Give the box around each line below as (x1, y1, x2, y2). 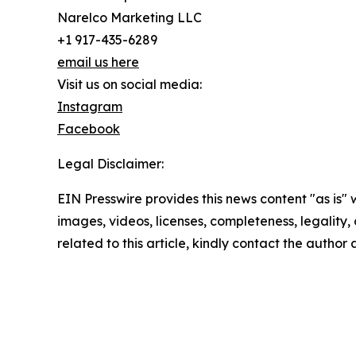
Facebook (57, 120, 120, 137)
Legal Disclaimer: (57, 155, 164, 172)
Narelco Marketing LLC (57, 9, 202, 25)
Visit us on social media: (57, 75, 202, 92)
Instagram (57, 98, 122, 114)
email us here (57, 53, 139, 70)
